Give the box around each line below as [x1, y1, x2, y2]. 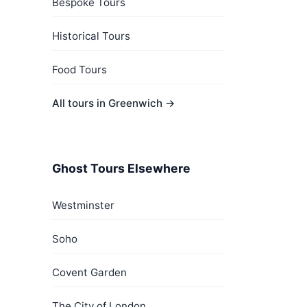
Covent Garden [52, 266, 127, 279]
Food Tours [52, 63, 107, 76]
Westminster [52, 199, 114, 212]
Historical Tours [52, 29, 130, 42]
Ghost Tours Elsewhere [52, 161, 191, 175]
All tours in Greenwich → [52, 97, 175, 110]
